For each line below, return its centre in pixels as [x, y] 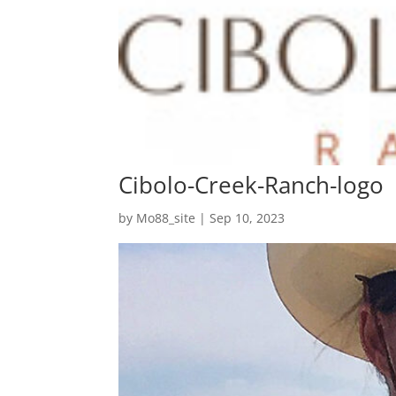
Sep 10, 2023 [247, 218]
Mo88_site [166, 218]
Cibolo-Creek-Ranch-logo [251, 185]
